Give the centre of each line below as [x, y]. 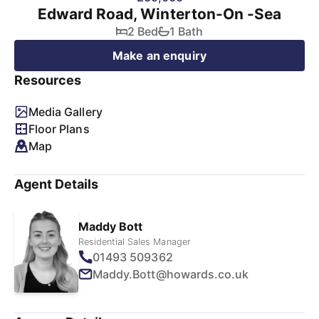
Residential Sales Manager [135, 241]
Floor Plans [59, 129]
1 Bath [186, 31]
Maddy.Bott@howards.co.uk [171, 274]
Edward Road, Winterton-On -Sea [159, 14]
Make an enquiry [159, 56]
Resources [48, 80]
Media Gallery [66, 112]
